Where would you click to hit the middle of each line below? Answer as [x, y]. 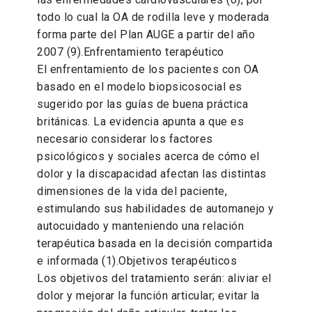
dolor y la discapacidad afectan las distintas [152, 174]
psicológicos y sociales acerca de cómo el [148, 157]
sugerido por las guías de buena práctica [143, 104]
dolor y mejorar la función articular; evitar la [148, 296]
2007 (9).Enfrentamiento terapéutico [131, 52]
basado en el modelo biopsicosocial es [140, 87]
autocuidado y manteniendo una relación [141, 226]
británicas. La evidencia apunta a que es [141, 122]
